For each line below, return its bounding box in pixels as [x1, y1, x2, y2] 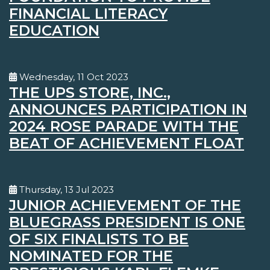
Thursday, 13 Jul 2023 [17, 184, 114, 196]
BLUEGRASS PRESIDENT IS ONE [9, 213, 245, 231]
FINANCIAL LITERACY [9, 5, 168, 23]
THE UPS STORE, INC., [9, 84, 171, 102]
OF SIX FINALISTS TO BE [9, 230, 189, 248]
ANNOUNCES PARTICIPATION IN [9, 101, 247, 119]
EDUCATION [9, 22, 99, 40]
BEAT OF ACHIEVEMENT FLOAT [9, 134, 244, 152]
